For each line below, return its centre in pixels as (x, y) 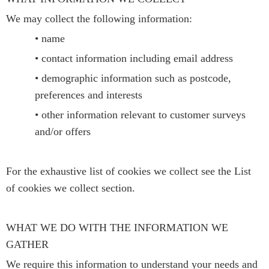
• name (50, 38)
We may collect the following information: (99, 18)
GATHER (27, 244)
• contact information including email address (134, 58)
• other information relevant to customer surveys (140, 114)
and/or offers (63, 131)
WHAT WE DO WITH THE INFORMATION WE (117, 227)
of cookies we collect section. (71, 188)
